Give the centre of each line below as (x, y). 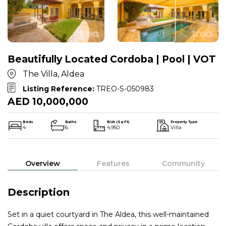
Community (183, 163)
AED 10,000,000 (48, 101)
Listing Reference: (60, 89)
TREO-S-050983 (125, 89)
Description (39, 192)
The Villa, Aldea (53, 74)
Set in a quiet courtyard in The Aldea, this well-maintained (108, 214)
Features (113, 163)
